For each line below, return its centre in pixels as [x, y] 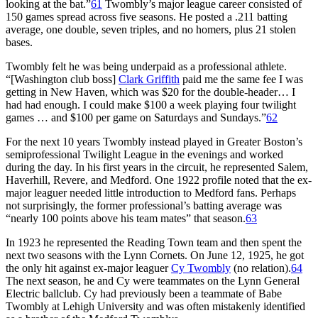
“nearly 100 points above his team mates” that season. [126, 218]
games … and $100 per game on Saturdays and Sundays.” [136, 117]
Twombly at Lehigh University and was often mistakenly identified [155, 306]
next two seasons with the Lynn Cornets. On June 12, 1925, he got [155, 255]
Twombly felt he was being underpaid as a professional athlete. [146, 66]
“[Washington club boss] [62, 79]
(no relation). [261, 268]
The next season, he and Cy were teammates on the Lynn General [153, 280]
